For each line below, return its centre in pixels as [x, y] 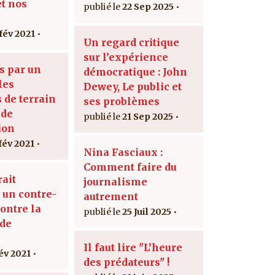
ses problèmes [122, 101]
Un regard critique [131, 42]
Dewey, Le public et [133, 86]
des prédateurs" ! [126, 262]
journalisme [115, 181]
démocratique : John [135, 72]
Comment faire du [130, 167]
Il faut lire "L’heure [133, 247]
